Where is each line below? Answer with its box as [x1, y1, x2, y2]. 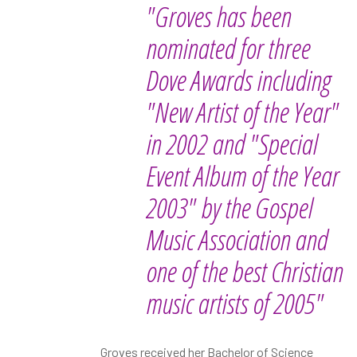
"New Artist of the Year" [146, 93, 339, 131]
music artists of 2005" [146, 284, 324, 322]
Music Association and [146, 221, 328, 258]
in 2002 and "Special [146, 125, 317, 163]
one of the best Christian [146, 253, 343, 290]
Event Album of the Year [146, 157, 339, 194]
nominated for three [146, 29, 310, 67]
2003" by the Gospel [146, 189, 312, 226]
